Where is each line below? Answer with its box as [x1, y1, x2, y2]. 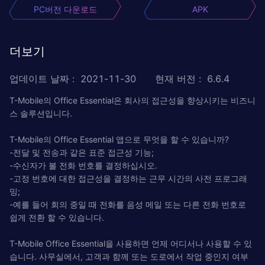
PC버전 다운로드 [33, 4, 97, 14]
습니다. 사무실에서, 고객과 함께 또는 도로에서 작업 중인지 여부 [9, 251, 248, 261]
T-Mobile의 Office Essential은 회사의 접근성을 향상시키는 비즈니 [9, 95, 256, 105]
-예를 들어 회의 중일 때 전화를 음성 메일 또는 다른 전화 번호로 [9, 199, 246, 209]
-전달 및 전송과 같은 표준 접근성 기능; [9, 147, 154, 157]
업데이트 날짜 [9, 72, 69, 85]
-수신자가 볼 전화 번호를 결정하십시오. [9, 160, 157, 170]
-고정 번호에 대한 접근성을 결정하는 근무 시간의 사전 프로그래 [9, 173, 247, 183]
